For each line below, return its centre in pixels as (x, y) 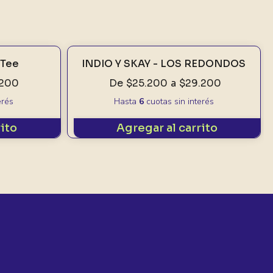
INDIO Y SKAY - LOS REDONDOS (164, 64)
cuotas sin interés (179, 101)
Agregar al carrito (167, 128)
